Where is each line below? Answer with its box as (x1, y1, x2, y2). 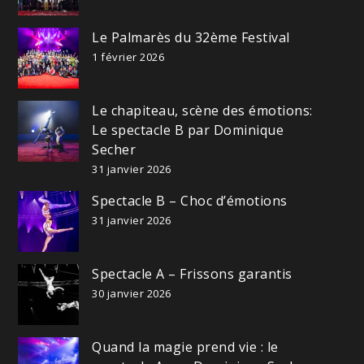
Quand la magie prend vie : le (92, 338, 279, 357)
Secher (92, 141, 136, 159)
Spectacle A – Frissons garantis (92, 265, 292, 284)
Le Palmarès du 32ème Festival (92, 28, 290, 47)
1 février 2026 (92, 50, 165, 65)
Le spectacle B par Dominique (92, 121, 284, 140)
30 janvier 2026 (92, 286, 171, 301)
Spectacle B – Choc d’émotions (92, 192, 288, 210)
